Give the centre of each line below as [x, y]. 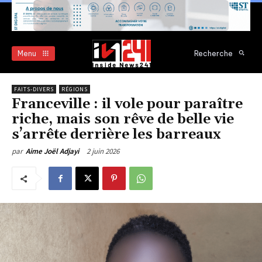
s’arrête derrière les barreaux [116, 135]
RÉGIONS [75, 89]
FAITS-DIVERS [34, 89]
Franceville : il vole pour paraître [127, 104]
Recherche [213, 53]
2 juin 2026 [103, 151]
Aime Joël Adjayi [52, 151]
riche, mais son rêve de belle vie [123, 120]
